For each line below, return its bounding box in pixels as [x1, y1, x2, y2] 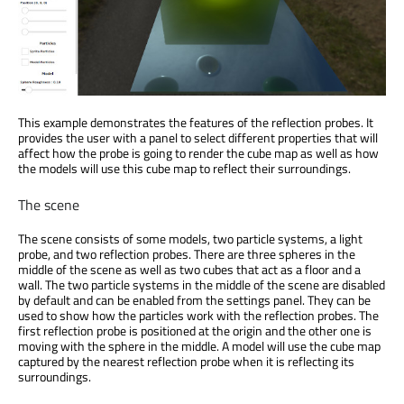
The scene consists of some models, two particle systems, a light [18, 228, 363, 248]
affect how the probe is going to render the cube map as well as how [18, 142, 379, 162]
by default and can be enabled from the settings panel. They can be [18, 289, 371, 309]
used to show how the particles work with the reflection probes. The [18, 305, 379, 325]
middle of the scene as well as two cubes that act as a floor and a [18, 259, 361, 279]
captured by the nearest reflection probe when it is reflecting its [18, 351, 354, 371]
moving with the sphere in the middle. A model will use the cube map [18, 335, 381, 355]
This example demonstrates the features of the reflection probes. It [18, 112, 373, 132]
